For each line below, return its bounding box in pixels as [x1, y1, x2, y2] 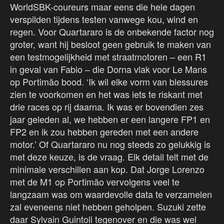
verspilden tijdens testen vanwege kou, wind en [10, 12, 198, 25]
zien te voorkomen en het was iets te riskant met [10, 87, 202, 100]
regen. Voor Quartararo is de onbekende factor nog [10, 24, 214, 38]
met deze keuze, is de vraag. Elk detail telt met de [10, 149, 208, 163]
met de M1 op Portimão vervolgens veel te [10, 174, 179, 188]
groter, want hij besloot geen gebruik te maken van [10, 37, 211, 50]
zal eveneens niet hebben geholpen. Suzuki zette [10, 199, 206, 213]
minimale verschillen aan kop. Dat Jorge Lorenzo [10, 162, 204, 175]
